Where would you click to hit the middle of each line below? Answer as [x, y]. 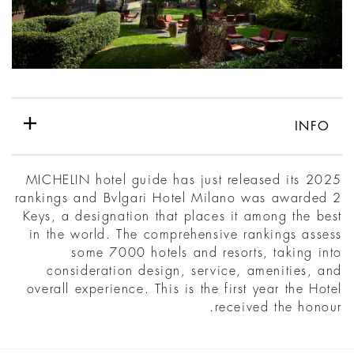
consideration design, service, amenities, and [194, 271]
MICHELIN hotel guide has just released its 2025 [184, 181]
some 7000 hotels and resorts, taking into [207, 253]
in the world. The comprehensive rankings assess [185, 235]
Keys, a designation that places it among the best [182, 217]
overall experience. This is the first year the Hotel [184, 290]
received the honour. [278, 308]
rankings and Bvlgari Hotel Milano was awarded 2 [178, 199]
